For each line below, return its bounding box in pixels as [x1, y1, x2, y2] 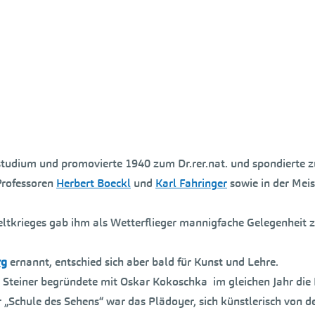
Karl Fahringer [155, 176, 227, 191]
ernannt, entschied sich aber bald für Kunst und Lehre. [7, 255, 278, 269]
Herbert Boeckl [56, 176, 131, 191]
